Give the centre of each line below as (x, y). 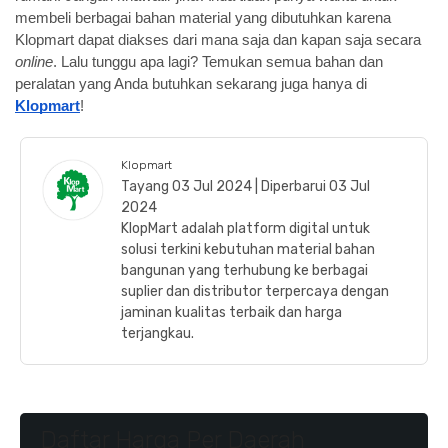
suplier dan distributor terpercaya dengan (255, 291)
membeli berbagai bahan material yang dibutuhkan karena (203, 17)
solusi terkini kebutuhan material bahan (248, 249)
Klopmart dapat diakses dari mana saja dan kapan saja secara (218, 39)
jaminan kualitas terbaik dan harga (231, 312)
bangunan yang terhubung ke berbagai (244, 270)
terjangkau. (157, 333)
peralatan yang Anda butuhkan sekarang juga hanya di (191, 83)
